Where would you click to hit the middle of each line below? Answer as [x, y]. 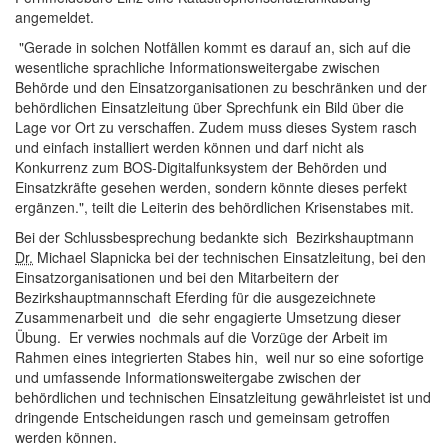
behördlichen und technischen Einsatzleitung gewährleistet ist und [223, 397]
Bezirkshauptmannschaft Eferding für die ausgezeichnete [197, 297]
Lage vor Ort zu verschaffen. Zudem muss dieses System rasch [216, 127]
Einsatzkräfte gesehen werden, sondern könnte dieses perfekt [211, 187]
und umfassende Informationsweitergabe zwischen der [188, 377]
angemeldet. [54, 17]
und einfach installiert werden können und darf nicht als [189, 147]
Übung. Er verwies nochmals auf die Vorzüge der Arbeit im [201, 337]
